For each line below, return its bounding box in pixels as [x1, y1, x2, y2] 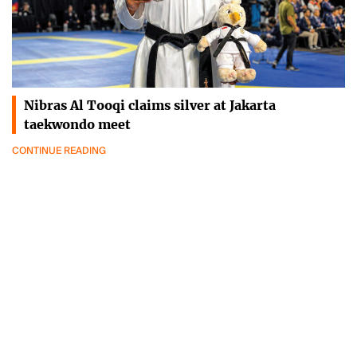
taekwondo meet [24, 116, 131, 132]
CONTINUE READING [12, 143, 106, 157]
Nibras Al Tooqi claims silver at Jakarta [24, 96, 276, 113]
